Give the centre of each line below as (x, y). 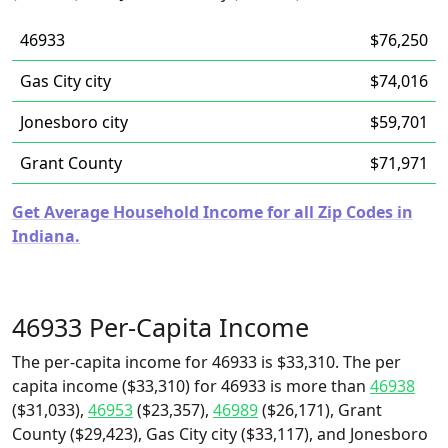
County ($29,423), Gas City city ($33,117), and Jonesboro (220, 434)
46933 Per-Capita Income (160, 327)
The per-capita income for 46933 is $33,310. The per (206, 362)
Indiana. (46, 236)
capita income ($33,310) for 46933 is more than (191, 386)
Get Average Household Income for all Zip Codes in (212, 212)
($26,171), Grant (320, 410)
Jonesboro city (74, 122)
